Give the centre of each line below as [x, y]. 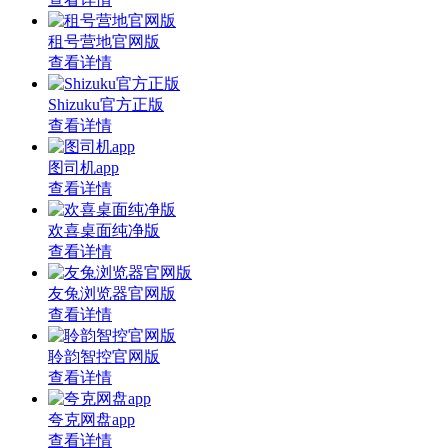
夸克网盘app [91, 420]
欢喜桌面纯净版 [104, 231]
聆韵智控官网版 [104, 357]
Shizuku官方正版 [106, 105]
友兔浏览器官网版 [112, 294]
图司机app [83, 168]
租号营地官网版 [104, 42]
